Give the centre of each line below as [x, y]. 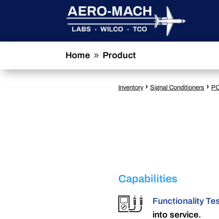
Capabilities [148, 179]
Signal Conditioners [177, 88]
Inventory [131, 88]
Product [120, 55]
